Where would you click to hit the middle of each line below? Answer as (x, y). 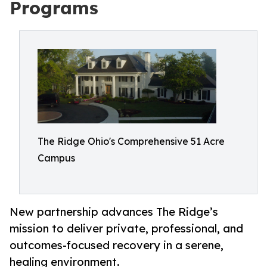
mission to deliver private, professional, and (126, 229)
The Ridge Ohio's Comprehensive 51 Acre (131, 141)
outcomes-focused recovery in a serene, (117, 245)
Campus (56, 158)
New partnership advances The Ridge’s (114, 212)
